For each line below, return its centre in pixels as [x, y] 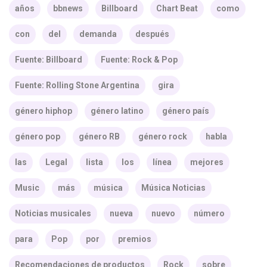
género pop [38, 136]
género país [186, 111]
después [152, 34]
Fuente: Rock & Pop [139, 60]
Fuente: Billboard [49, 60]
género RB [99, 136]
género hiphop [44, 111]
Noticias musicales [53, 213]
